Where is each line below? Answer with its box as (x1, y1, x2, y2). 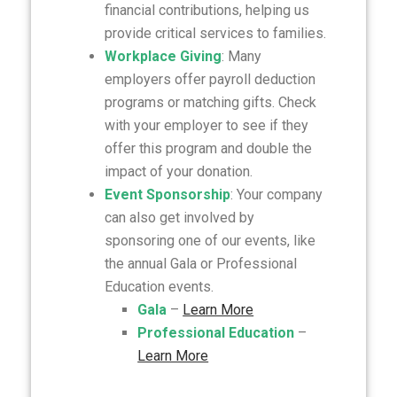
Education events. (104, 278, 214, 295)
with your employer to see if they (104, 117, 308, 134)
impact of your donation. (104, 163, 253, 180)
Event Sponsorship (104, 186, 230, 203)
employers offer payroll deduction (104, 71, 315, 88)
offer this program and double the (104, 140, 312, 157)
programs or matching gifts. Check (104, 94, 316, 111)
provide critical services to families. (104, 25, 326, 42)
